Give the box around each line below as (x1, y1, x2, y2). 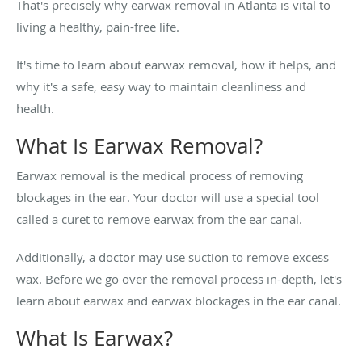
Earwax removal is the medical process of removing (16, 166, 303, 183)
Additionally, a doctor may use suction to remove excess (16, 248, 329, 265)
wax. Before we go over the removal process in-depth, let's (16, 270, 342, 287)
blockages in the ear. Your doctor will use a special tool (16, 188, 319, 205)
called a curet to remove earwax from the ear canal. (16, 210, 302, 227)
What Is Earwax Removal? (16, 131, 263, 160)
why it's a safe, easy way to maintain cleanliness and (16, 78, 306, 95)
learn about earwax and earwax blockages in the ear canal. (16, 292, 341, 309)
